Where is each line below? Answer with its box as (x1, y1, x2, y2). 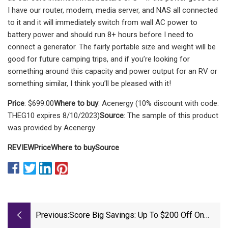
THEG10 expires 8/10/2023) (8, 110, 100, 120)
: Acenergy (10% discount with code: (98, 98, 219, 108)
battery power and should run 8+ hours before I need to (8, 30, 193, 39)
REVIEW (8, 142, 34, 152)
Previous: (36, 210, 69, 220)
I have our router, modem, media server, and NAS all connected (8, 5, 218, 15)
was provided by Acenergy (8, 123, 95, 132)
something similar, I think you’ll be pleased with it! (8, 78, 171, 88)
